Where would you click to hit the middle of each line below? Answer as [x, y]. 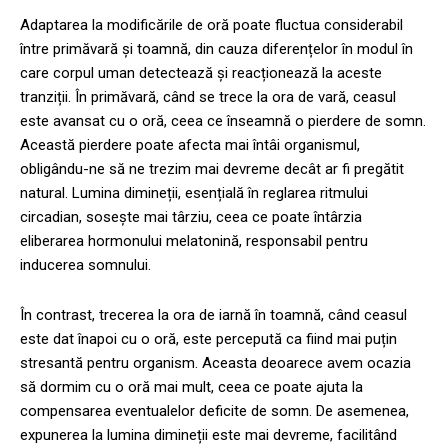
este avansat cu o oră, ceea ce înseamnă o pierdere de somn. [223, 120]
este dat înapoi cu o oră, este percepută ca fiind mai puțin [208, 338]
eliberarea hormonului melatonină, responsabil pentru [194, 240]
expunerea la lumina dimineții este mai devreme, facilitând [208, 434]
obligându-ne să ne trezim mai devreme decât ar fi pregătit [212, 168]
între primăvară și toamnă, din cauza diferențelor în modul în [216, 48]
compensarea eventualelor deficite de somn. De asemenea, [214, 410]
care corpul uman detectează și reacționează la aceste [201, 72]
